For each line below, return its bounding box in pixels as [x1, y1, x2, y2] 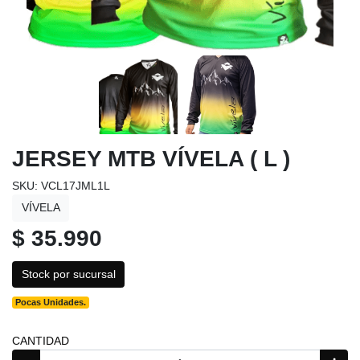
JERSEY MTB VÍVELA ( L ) [12, 146, 290, 172]
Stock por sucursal [21, 268, 116, 280]
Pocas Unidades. [15, 297, 87, 308]
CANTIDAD [12, 334, 69, 348]
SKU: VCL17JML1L [12, 179, 110, 193]
